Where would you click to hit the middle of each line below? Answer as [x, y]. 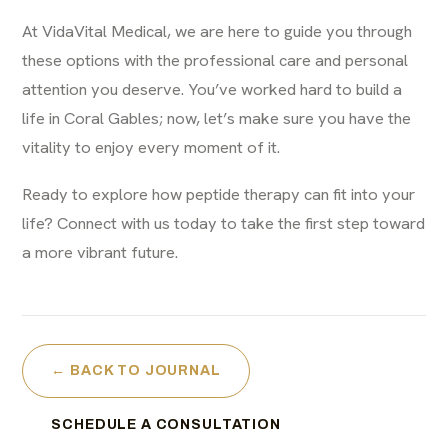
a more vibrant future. [100, 251]
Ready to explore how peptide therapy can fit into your [219, 193]
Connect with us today [137, 222]
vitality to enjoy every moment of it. [151, 146]
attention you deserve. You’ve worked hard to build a [212, 88]
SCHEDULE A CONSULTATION [166, 424]
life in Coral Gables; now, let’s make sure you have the [217, 117]
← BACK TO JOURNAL [136, 370]
